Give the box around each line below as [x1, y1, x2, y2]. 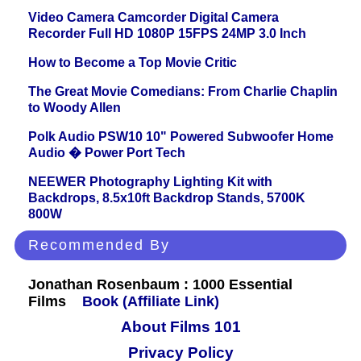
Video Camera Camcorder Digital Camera [28, 10, 279, 25]
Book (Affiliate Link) [82, 293, 219, 310]
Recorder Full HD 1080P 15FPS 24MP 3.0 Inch [28, 27, 306, 41]
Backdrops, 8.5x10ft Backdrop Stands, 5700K [28, 191, 305, 205]
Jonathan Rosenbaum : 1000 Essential [28, 276, 293, 293]
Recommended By [28, 237, 170, 254]
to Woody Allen [28, 101, 121, 115]
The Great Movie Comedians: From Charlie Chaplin [28, 85, 338, 99]
